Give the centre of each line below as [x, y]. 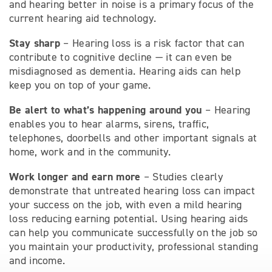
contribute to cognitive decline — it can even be [121, 57]
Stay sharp [35, 43]
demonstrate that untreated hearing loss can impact [132, 191]
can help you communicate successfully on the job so [134, 233]
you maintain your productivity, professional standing [134, 246]
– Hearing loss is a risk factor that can [152, 43]
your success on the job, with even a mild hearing [126, 205]
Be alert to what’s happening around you [106, 110]
